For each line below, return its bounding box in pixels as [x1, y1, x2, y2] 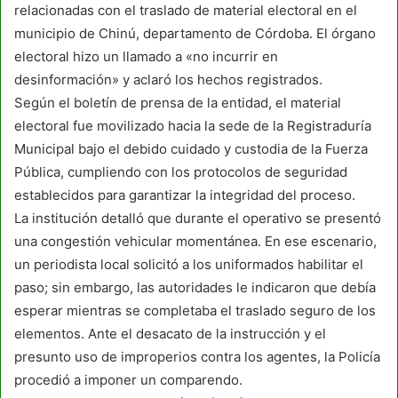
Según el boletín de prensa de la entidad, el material [14, 93, 341, 111]
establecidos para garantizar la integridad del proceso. [14, 186, 355, 203]
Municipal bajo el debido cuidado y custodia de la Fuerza [14, 139, 368, 157]
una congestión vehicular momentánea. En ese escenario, [14, 232, 377, 250]
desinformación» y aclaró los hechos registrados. [14, 70, 322, 88]
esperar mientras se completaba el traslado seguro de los [14, 301, 376, 319]
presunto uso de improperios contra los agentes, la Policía [14, 347, 380, 365]
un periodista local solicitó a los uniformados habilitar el [14, 255, 363, 273]
